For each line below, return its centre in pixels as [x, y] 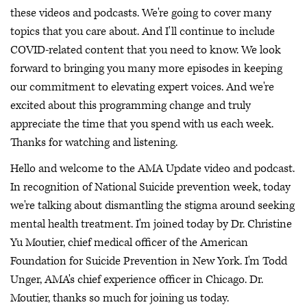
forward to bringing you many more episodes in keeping [146, 69]
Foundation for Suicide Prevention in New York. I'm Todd [149, 261]
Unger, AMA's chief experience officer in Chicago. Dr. [137, 279]
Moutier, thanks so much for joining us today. [120, 298]
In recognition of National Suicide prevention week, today [150, 187]
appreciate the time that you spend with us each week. [142, 124]
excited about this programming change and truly [131, 106]
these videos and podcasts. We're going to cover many [141, 13]
